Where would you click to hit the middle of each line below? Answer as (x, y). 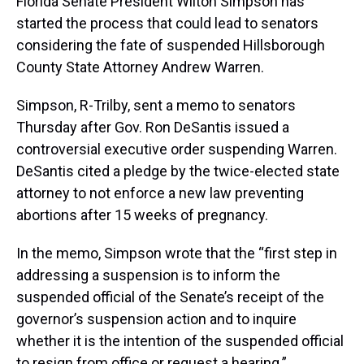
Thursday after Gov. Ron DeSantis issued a (153, 128)
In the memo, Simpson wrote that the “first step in (177, 253)
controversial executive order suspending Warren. (177, 149)
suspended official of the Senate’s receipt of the (170, 297)
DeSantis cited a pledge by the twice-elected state (178, 171)
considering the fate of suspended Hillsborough (171, 45)
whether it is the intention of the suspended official (180, 341)
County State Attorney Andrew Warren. (140, 67)
